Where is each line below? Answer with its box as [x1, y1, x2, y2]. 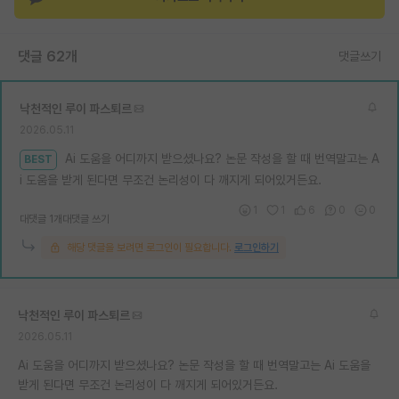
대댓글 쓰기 [62, 212, 110, 225]
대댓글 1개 [20, 212, 62, 225]
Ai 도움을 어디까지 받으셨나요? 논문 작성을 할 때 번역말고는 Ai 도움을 [18, 357, 370, 372]
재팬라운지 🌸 [27, 12, 107, 29]
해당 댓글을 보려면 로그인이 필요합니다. [64, 240, 234, 254]
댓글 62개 [18, 47, 77, 65]
